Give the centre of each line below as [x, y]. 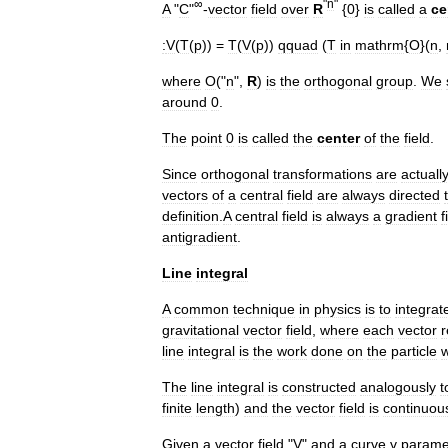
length [215, 407]
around [184, 101]
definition [190, 215]
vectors [185, 194]
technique [264, 308]
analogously [398, 386]
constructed [319, 386]
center [338, 137]
